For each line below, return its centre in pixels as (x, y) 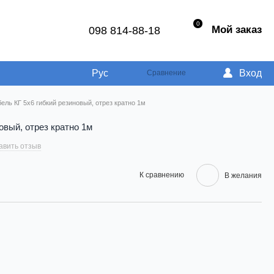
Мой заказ (237, 29)
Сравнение (166, 73)
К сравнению (162, 175)
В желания (243, 175)
